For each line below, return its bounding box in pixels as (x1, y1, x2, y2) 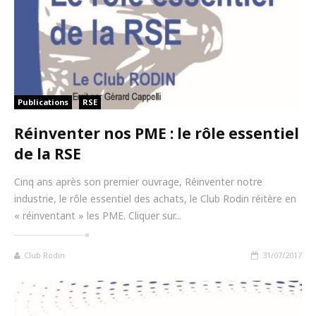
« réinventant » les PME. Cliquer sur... (14, 208, 181, 222)
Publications (18, 96, 68, 107)
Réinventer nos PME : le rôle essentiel (14, 123, 299, 143)
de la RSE (14, 143, 81, 164)
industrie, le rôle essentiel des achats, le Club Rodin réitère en (14, 191, 296, 205)
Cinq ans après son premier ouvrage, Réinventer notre (14, 174, 262, 188)
